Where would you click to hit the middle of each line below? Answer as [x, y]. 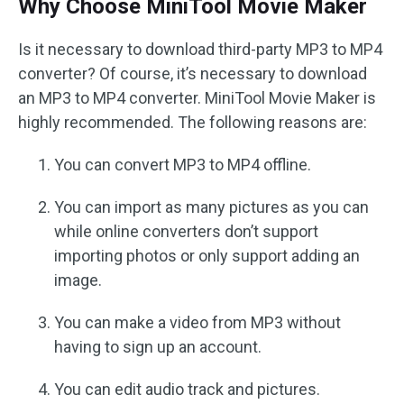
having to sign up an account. [158, 347]
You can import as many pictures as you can [211, 207]
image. [78, 280]
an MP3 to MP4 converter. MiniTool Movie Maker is [197, 98]
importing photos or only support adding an [207, 256]
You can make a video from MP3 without [197, 323]
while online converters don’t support [186, 232]
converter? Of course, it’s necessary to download [193, 74]
